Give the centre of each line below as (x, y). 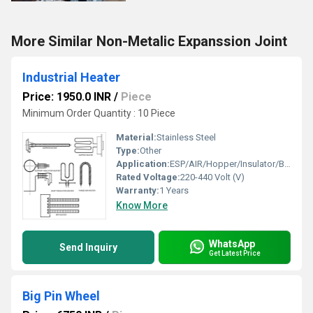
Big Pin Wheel (61, 296)
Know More (142, 205)
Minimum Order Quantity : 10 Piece (99, 113)
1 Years (174, 190)
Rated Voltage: (148, 177)
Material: (136, 137)
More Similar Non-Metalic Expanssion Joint (149, 41)
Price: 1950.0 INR (67, 97)
